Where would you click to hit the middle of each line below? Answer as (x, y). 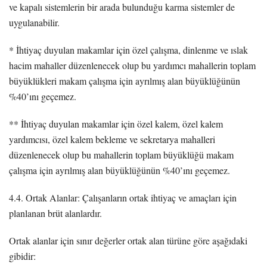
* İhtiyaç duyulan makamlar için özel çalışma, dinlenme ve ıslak (128, 49)
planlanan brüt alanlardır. (55, 213)
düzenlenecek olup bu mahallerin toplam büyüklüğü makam (121, 154)
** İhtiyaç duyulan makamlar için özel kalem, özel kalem (116, 123)
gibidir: (22, 256)
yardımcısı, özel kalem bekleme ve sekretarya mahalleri (112, 139)
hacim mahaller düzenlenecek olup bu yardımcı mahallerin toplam (132, 65)
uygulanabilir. (34, 22)
